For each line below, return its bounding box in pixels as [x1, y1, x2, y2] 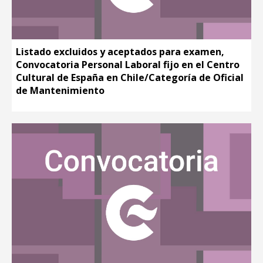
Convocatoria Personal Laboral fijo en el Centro [16, 58, 240, 72]
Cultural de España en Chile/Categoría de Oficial [16, 71, 244, 85]
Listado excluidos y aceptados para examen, [16, 45, 224, 59]
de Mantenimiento [16, 84, 104, 97]
